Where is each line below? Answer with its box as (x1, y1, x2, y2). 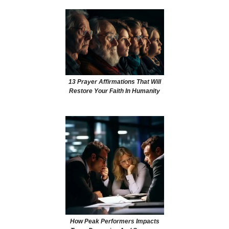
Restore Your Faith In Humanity (69, 87, 160, 95)
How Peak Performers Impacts (70, 217, 159, 225)
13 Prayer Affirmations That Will (68, 78, 161, 85)
